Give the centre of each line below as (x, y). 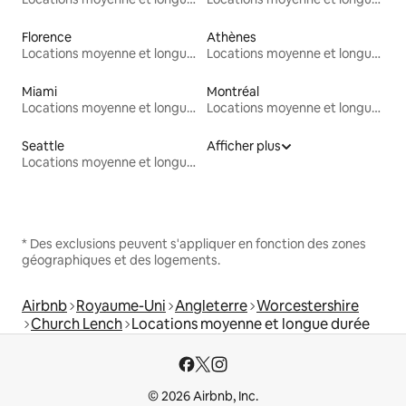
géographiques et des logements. (121, 261)
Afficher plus (244, 146)
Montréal (233, 92)
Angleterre (211, 306)
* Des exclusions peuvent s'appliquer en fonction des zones (194, 244)
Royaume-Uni (121, 306)
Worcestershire (308, 306)
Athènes (232, 38)
